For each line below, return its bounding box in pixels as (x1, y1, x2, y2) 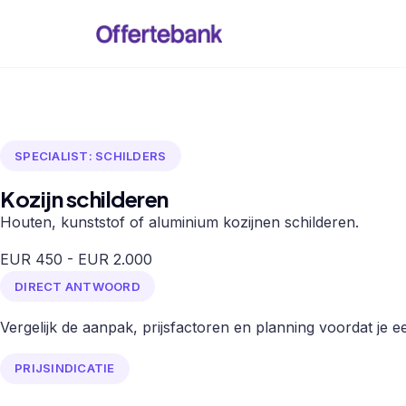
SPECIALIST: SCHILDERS (14, 148, 167, 163)
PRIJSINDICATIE (14, 361, 115, 376)
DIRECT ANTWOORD (14, 278, 140, 294)
